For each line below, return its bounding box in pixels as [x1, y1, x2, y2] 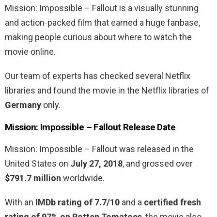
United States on [5, 158, 68, 169]
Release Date [123, 122, 176, 133]
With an [5, 197, 35, 208]
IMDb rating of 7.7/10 [35, 197, 122, 208]
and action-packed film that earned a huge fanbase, [5, 17, 200, 28]
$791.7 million [5, 173, 61, 184]
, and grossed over [123, 158, 193, 169]
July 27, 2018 [68, 158, 123, 169]
